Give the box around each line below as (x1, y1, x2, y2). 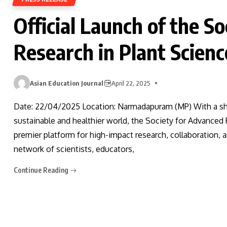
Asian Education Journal (30, 79, 103, 87)
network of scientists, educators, (14, 143, 134, 154)
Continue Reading (14, 166, 70, 175)
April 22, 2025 (111, 79, 150, 87)
